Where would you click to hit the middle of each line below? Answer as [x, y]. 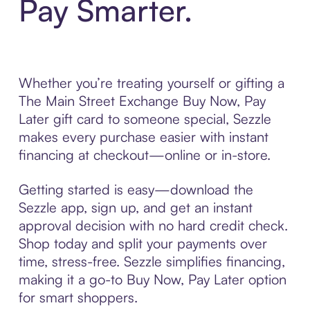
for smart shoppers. [78, 297]
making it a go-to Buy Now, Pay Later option [152, 279]
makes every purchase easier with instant [143, 136]
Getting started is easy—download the [136, 189]
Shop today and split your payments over [143, 243]
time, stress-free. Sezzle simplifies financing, [152, 261]
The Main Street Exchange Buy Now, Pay [142, 100]
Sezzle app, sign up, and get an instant [135, 207]
